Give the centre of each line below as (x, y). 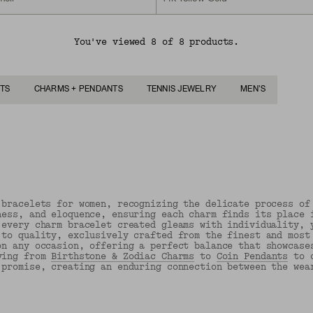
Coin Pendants (252, 256)
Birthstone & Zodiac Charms (123, 256)
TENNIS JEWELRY (182, 89)
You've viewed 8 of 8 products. (156, 42)
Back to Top (151, 304)
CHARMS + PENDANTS (78, 89)
